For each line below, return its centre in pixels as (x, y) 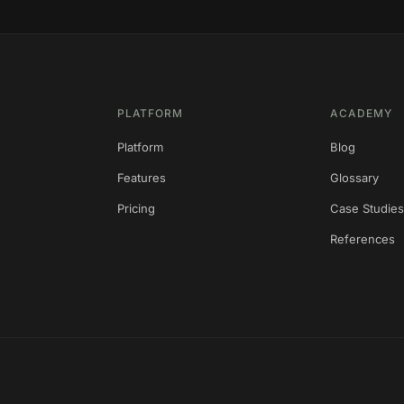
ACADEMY (362, 113)
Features (141, 177)
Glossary (355, 177)
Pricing (136, 208)
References (363, 239)
